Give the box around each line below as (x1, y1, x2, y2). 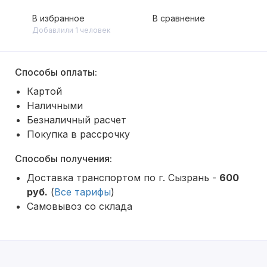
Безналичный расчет (27, 114, 126, 126)
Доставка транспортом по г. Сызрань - (27, 172, 219, 184)
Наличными (27, 100, 83, 111)
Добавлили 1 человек (32, 26, 110, 35)
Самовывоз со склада (27, 200, 132, 212)
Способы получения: (15, 153, 112, 164)
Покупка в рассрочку (27, 128, 130, 140)
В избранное (32, 13, 85, 23)
